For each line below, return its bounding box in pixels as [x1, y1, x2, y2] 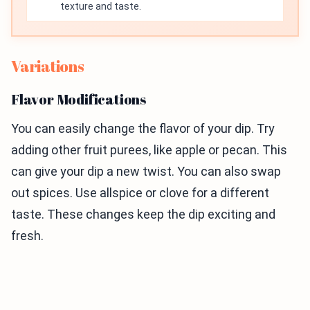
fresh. [11, 228, 44, 243]
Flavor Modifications [11, 89, 146, 109]
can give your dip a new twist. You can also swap [11, 163, 281, 179]
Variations [11, 55, 84, 76]
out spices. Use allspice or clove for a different [11, 185, 269, 200]
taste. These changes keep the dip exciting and [11, 206, 275, 221]
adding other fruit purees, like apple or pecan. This [11, 142, 287, 157]
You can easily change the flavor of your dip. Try [11, 120, 275, 136]
